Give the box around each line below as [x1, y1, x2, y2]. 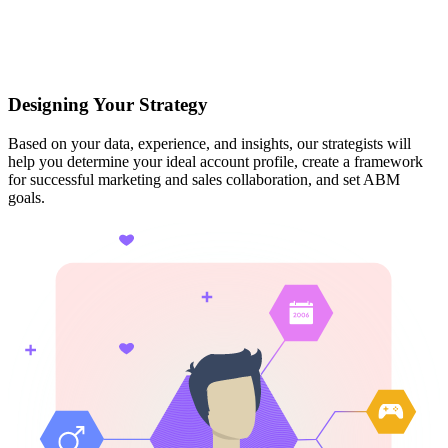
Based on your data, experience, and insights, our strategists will [8, 135, 411, 153]
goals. [8, 189, 45, 207]
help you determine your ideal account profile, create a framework [8, 153, 423, 171]
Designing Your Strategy [8, 94, 208, 116]
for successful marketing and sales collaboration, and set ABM [8, 171, 400, 189]
